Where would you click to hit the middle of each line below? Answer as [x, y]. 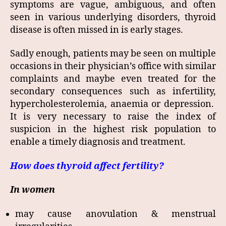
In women [33, 190]
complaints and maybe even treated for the [113, 79]
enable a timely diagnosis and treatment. [98, 142]
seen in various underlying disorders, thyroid [113, 17]
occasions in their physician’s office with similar [113, 67]
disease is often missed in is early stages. [97, 30]
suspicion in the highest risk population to [113, 130]
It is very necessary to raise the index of [113, 117]
